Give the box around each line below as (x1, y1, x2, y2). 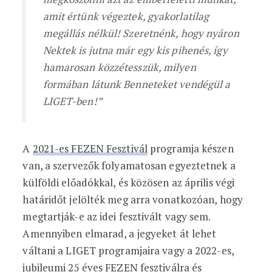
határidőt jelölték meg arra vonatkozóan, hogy (22, 192, 243, 206)
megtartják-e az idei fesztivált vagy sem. (22, 209, 211, 223)
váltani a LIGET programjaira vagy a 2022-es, (22, 243, 234, 257)
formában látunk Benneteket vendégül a (42, 77, 231, 91)
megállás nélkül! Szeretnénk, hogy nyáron (42, 26, 239, 40)
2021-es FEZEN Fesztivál (32, 141, 148, 155)
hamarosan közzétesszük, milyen (42, 60, 196, 74)
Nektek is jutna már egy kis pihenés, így (42, 43, 228, 57)
